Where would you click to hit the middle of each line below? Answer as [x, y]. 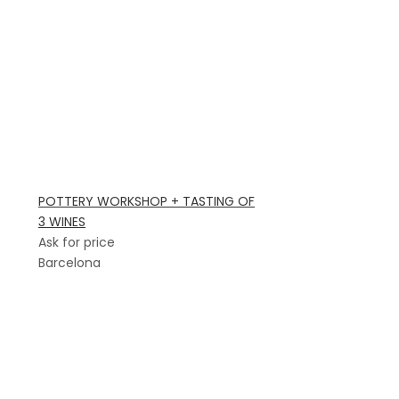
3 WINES [62, 222]
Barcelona [69, 263]
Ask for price [77, 242]
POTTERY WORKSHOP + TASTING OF [147, 201]
